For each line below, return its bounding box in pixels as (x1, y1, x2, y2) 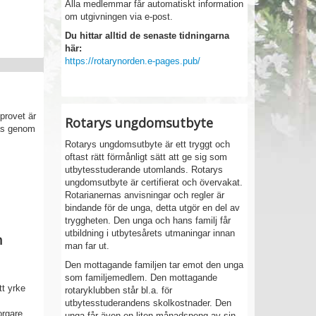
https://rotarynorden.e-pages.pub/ (65, 56, 201, 66)
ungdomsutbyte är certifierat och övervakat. (65, 177, 243, 188)
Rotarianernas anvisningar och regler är (65, 190, 225, 200)
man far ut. (65, 241, 110, 251)
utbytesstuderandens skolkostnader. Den (65, 298, 232, 308)
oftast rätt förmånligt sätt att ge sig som (65, 152, 228, 162)
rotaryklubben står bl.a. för (65, 285, 173, 296)
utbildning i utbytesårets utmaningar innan (65, 228, 236, 238)
